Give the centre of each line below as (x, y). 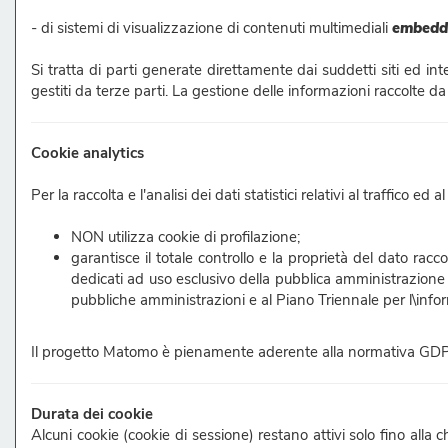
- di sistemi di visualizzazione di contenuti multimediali (211, 28)
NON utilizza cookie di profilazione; (185, 237)
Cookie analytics (87, 153)
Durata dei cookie (92, 414)
